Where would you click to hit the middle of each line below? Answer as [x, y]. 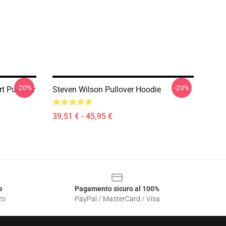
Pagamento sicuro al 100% [117, 189]
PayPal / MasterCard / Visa [117, 199]
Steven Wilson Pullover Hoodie [107, 90]
